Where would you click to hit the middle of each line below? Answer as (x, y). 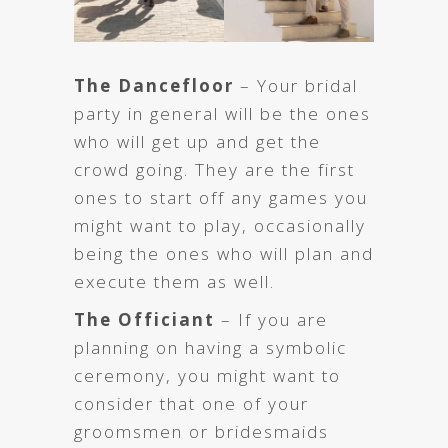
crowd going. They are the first (214, 169)
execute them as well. (174, 281)
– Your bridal (296, 85)
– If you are (274, 319)
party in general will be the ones (222, 113)
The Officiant (147, 319)
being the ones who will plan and (224, 253)
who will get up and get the (197, 141)
